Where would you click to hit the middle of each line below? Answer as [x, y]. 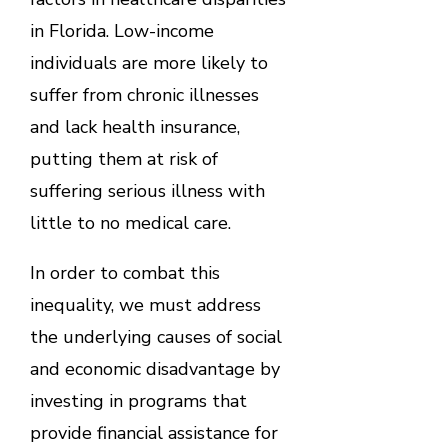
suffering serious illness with [147, 190]
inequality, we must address [145, 304]
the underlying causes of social [155, 336]
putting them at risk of [123, 158]
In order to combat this [124, 272]
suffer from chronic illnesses [144, 94]
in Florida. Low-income [121, 30]
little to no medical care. [132, 222]
